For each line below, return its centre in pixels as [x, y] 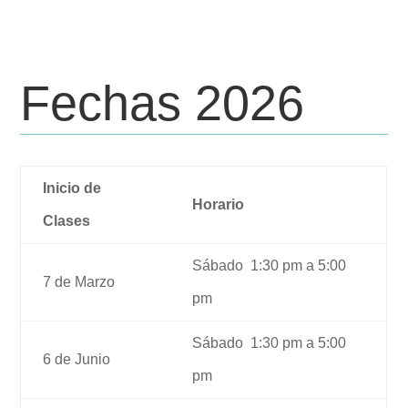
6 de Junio [77, 360]
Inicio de [72, 189]
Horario [219, 205]
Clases [67, 221]
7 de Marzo [79, 282]
